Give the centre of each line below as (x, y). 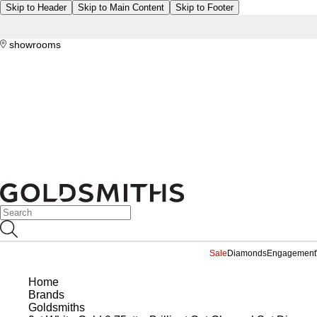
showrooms (34, 45)
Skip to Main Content (121, 7)
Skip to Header (36, 7)
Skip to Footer (204, 7)
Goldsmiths (57, 307)
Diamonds (247, 253)
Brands (46, 295)
